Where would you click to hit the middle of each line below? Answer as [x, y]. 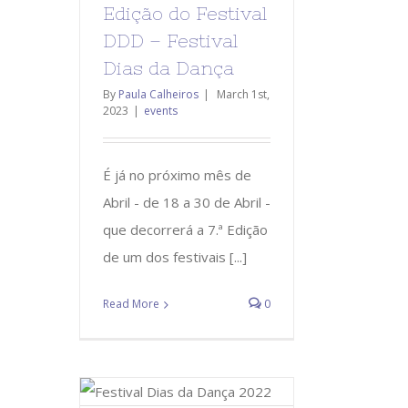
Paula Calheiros [158, 94]
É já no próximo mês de [177, 174]
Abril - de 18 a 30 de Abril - [187, 202]
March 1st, [243, 94]
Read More [131, 303]
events [161, 110]
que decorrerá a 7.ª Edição [185, 229]
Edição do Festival [185, 13]
